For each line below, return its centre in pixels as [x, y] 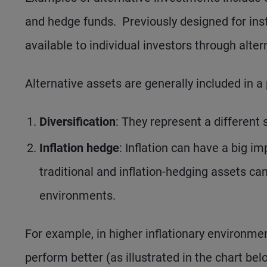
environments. [77, 196]
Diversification [77, 122]
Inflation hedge [79, 148]
